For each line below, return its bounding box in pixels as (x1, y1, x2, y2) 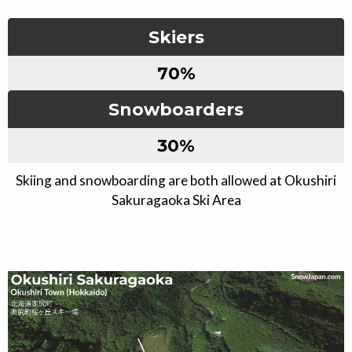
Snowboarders (108, 99, 244, 120)
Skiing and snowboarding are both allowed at (16, 172, 284, 189)
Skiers (148, 27, 204, 48)
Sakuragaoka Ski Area (111, 192, 241, 209)
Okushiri (284, 172, 336, 189)
